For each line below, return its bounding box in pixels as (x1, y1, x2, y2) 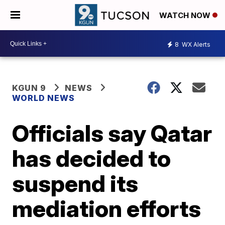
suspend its (12, 169, 139, 197)
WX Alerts (180, 40, 210, 48)
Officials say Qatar (12, 119, 212, 147)
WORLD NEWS (12, 93, 77, 103)
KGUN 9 (12, 83, 47, 93)
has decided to (12, 144, 171, 172)
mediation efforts (12, 194, 201, 222)
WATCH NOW (159, 11, 212, 21)
